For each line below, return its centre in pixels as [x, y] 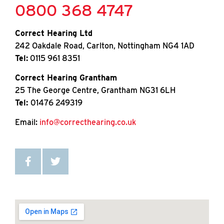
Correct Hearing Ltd [54, 33]
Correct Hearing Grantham [66, 77]
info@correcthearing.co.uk [88, 122]
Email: [27, 122]
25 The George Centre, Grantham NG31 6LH [95, 90]
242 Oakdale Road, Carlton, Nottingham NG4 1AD [105, 45]
